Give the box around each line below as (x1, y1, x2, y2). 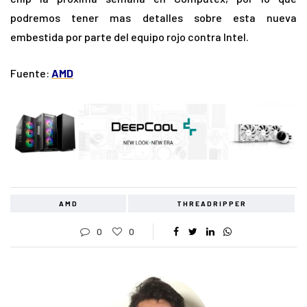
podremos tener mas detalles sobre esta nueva (10, 11, 297, 25)
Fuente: (10, 66, 51, 80)
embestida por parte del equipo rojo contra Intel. (10, 30, 249, 44)
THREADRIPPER (176, 199, 247, 208)
